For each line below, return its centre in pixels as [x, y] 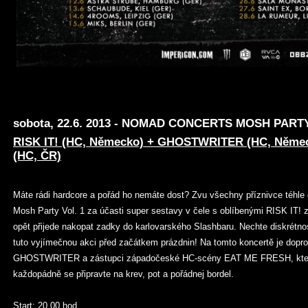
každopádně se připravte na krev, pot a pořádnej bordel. [123, 274]
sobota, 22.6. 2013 [62, 123]
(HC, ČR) [37, 156]
